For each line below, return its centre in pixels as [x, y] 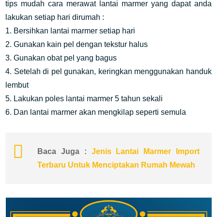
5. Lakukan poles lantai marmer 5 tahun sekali [84, 99]
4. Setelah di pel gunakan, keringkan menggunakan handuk [108, 71]
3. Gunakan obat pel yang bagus [61, 58]
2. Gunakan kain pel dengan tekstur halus [78, 44]
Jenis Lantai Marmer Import [145, 151]
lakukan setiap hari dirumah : [55, 17]
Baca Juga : [64, 151]
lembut [17, 85]
